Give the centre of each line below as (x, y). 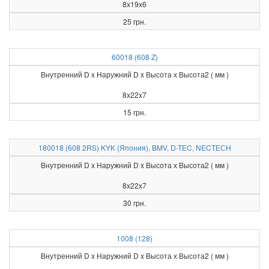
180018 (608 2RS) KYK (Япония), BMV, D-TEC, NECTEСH (134, 147)
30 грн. (134, 203)
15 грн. (134, 112)
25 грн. (134, 21)
